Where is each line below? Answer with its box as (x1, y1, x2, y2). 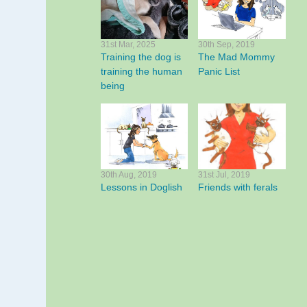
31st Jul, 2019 (198, 169, 251, 180)
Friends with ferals (198, 181, 278, 193)
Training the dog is (101, 51, 181, 63)
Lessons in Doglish (101, 181, 182, 193)
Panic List (198, 66, 241, 77)
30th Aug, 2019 (101, 169, 157, 180)
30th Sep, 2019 (198, 40, 256, 50)
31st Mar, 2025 (101, 40, 156, 50)
